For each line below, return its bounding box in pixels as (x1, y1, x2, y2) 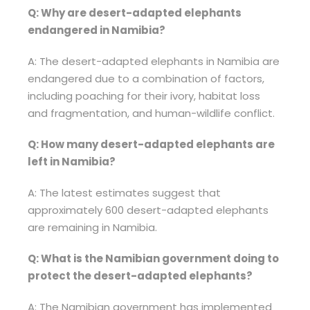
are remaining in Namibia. (28, 220, 157, 235)
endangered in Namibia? (28, 23, 165, 38)
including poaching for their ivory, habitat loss (28, 89, 260, 104)
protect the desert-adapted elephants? (28, 268, 253, 284)
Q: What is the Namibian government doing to (28, 251, 279, 266)
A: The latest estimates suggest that (28, 185, 221, 201)
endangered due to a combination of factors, (28, 71, 264, 86)
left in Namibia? (28, 154, 116, 170)
